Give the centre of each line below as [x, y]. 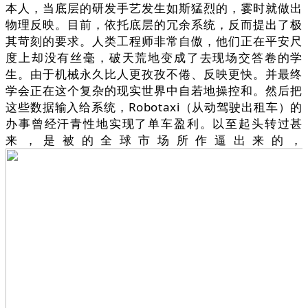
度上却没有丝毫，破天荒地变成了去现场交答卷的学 [154, 58]
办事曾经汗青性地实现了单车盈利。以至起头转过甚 [154, 124]
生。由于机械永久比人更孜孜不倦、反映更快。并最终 [154, 74]
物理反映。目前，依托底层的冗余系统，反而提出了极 [154, 25]
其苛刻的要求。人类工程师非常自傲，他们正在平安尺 [154, 41]
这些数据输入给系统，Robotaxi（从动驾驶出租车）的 [154, 107]
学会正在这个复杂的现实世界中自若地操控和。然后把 [154, 91]
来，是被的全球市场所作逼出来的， [154, 140]
